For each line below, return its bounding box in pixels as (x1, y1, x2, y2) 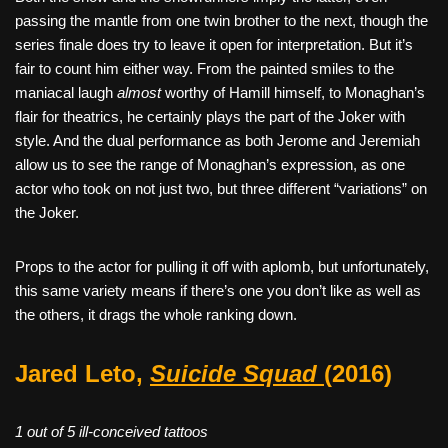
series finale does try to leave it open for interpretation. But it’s (15, 35, 413, 53)
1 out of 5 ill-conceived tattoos (15, 422, 208, 440)
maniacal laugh (15, 83, 117, 101)
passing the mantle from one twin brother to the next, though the (15, 11, 428, 29)
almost (117, 83, 161, 101)
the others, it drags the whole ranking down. (15, 305, 297, 323)
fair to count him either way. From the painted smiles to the (15, 59, 394, 77)
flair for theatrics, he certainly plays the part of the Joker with (15, 107, 405, 125)
